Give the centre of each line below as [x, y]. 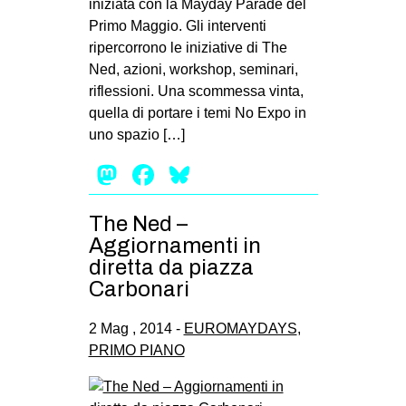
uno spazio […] [136, 134]
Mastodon [185, 174]
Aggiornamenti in [174, 245]
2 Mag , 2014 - [136, 328]
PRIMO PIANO [136, 350]
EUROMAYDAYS [240, 328]
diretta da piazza [171, 267]
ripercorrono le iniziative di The [188, 47]
